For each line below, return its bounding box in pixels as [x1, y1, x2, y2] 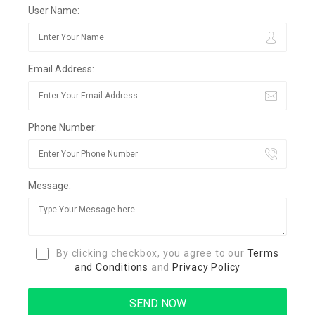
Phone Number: [28, 122, 97, 133]
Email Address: [28, 63, 94, 75]
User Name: [28, 5, 79, 16]
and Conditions [74, 262, 148, 274]
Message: [28, 180, 71, 191]
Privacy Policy [172, 262, 241, 274]
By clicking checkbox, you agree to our [53, 247, 247, 259]
